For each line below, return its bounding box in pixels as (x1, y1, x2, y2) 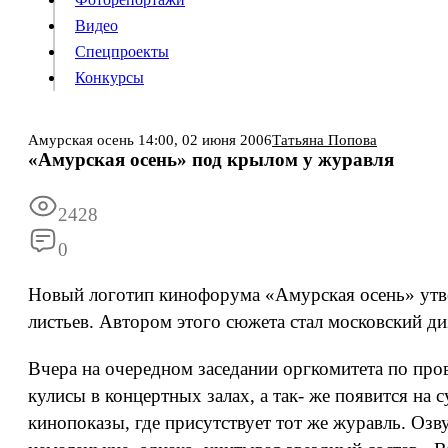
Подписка (109, 188, 177, 205)
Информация (20, 188, 109, 205)
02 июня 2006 (182, 132, 272, 148)
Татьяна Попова (272, 132, 377, 148)
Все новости (233, 188, 318, 205)
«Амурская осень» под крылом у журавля (28, 149, 394, 170)
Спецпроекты (75, 43, 169, 60)
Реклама (177, 188, 233, 205)
